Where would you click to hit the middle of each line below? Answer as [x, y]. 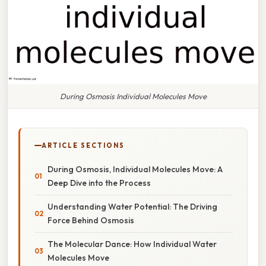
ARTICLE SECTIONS [83, 145]
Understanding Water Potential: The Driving [132, 206]
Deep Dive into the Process [99, 183]
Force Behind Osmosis [91, 220]
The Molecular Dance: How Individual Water [132, 244]
